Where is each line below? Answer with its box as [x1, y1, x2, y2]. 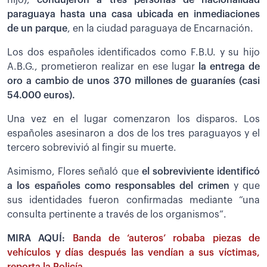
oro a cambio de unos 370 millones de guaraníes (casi [7, 76, 260, 86]
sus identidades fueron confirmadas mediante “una [7, 195, 260, 206]
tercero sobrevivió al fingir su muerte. [7, 143, 176, 153]
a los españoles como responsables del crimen [7, 181, 229, 191]
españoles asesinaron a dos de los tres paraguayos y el [7, 129, 260, 139]
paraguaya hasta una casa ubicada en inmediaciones [7, 10, 260, 20]
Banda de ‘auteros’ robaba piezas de [72, 234, 260, 244]
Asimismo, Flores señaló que [7, 167, 139, 177]
